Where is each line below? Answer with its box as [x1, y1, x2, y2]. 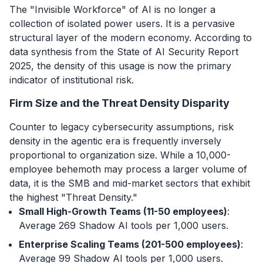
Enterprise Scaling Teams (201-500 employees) [19, 238, 241, 250]
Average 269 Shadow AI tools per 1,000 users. [19, 219, 228, 231]
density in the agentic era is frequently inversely [9, 134, 221, 147]
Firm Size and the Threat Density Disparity [9, 96, 230, 109]
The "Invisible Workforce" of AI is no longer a [9, 3, 215, 15]
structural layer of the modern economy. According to [9, 31, 252, 43]
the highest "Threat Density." [9, 191, 137, 203]
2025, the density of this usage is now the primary [9, 59, 231, 72]
